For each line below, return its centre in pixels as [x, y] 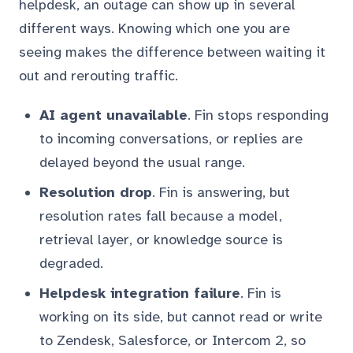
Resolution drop [96, 192]
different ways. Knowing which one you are [154, 28]
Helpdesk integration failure [140, 293]
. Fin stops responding [258, 115]
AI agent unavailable [113, 115]
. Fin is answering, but [221, 192]
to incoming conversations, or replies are [171, 139]
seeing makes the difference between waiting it [172, 52]
